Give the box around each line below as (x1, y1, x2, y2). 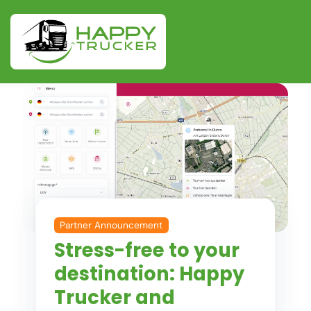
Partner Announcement (60, 219, 163, 231)
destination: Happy (53, 260, 244, 287)
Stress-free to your (53, 236, 239, 264)
